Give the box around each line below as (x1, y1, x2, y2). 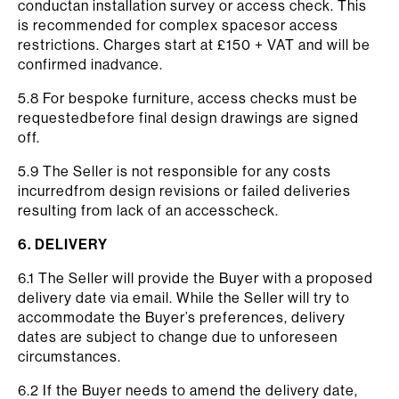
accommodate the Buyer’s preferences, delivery (18, 308, 346, 326)
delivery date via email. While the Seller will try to (18, 289, 350, 306)
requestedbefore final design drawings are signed (18, 109, 359, 126)
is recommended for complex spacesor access (18, 16, 338, 34)
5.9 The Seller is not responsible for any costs (18, 162, 331, 180)
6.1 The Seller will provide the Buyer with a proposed (18, 269, 373, 287)
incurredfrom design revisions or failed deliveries (18, 182, 351, 199)
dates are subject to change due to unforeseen (18, 328, 338, 346)
